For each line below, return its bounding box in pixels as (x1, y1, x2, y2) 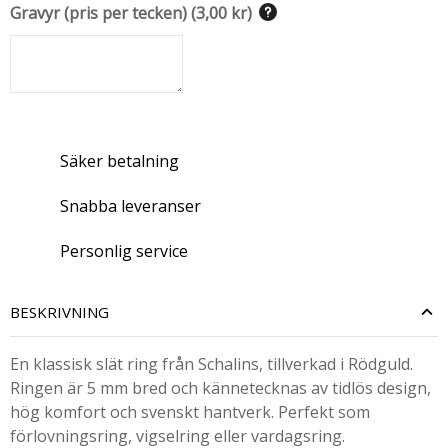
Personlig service (60, 239, 188, 262)
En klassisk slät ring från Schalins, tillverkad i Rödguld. (10, 353, 413, 375)
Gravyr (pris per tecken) (10, 2, 187, 24)
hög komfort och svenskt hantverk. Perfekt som (10, 401, 370, 423)
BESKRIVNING (10, 302, 109, 322)
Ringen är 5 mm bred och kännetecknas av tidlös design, (10, 377, 431, 399)
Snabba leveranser (60, 194, 201, 217)
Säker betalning (60, 149, 179, 172)
